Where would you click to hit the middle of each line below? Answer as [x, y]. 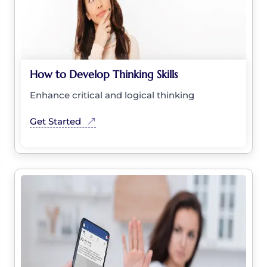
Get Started [55, 121]
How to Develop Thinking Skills [104, 74]
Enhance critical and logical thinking [112, 95]
